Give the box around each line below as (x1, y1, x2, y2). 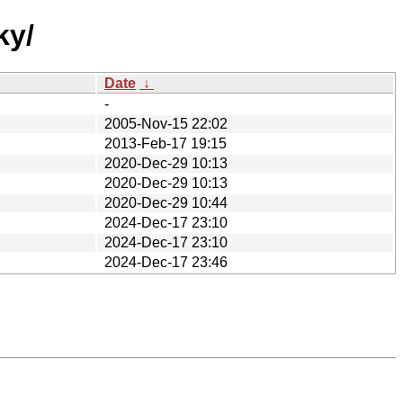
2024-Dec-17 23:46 (104, 254, 228, 270)
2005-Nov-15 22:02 (104, 115, 228, 131)
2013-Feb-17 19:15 (104, 135, 227, 151)
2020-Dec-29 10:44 (104, 194, 228, 210)
